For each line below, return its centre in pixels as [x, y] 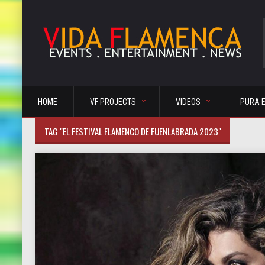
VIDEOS [188, 102]
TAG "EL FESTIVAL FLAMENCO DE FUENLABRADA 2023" [133, 131]
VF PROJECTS [113, 102]
